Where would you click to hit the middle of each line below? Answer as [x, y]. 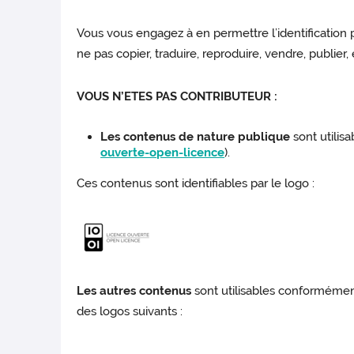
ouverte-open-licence [163, 153]
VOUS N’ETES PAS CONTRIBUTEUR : [177, 97]
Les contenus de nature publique [196, 137]
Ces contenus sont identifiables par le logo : [196, 184]
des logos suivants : [130, 312]
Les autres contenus [136, 291]
